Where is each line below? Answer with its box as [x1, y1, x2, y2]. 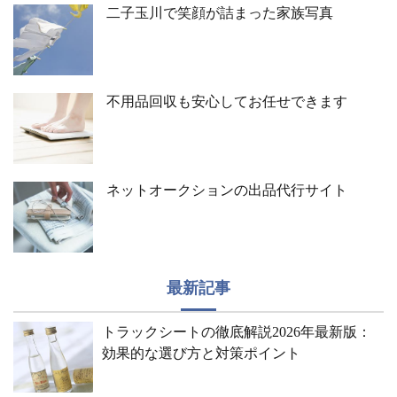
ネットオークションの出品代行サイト [106, 183, 347, 198]
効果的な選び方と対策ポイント [102, 346, 300, 361]
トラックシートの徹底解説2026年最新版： [102, 324, 371, 339]
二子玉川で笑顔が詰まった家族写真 [106, 5, 333, 20]
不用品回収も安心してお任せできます [106, 94, 347, 109]
